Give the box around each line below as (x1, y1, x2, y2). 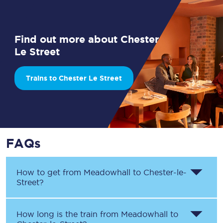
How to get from (16, 168, 84, 177)
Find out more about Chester (14, 33, 159, 45)
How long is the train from (16, 210, 121, 219)
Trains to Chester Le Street (26, 74, 122, 82)
